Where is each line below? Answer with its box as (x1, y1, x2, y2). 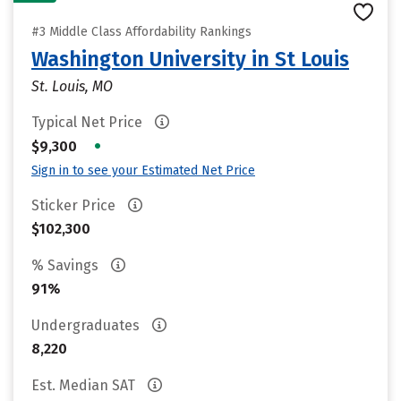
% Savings (31, 257, 102, 274)
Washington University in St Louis (31, 47, 349, 72)
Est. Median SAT (31, 377, 139, 394)
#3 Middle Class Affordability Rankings (31, 24, 252, 39)
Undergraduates (31, 317, 143, 334)
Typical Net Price (31, 114, 146, 131)
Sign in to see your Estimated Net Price (31, 163, 255, 178)
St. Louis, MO (31, 78, 113, 95)
